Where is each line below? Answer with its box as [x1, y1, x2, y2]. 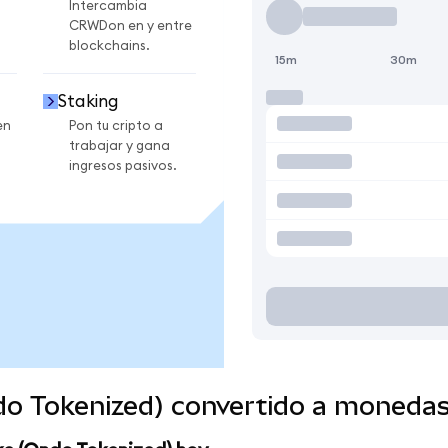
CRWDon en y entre [69, 19, 192, 34]
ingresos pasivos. [69, 158, 177, 173]
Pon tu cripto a [69, 118, 163, 133]
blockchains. [69, 39, 150, 54]
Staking [57, 92, 119, 110]
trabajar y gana [69, 138, 170, 153]
